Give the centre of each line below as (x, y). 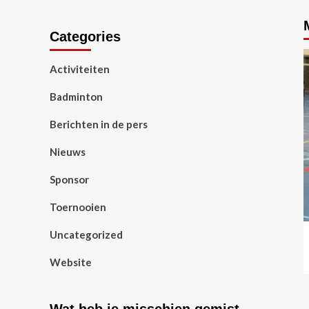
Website (71, 262)
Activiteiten (80, 69)
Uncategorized (86, 235)
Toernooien (78, 207)
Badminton (76, 97)
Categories (85, 37)
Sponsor (69, 180)
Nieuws (68, 152)
